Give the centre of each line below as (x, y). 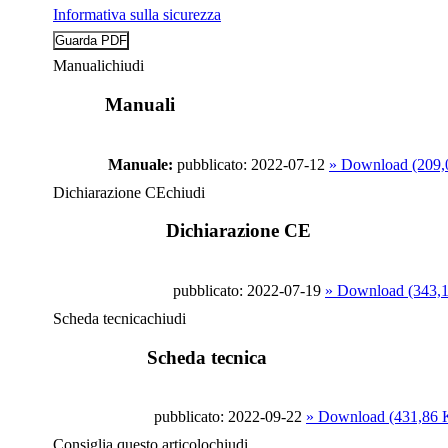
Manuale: (140, 164)
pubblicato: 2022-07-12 (251, 164)
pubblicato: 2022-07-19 (247, 291)
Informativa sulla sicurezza (137, 15)
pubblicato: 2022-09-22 (228, 417)
